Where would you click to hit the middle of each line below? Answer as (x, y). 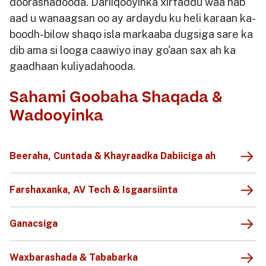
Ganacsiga (34, 223)
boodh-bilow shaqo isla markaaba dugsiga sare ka (131, 34)
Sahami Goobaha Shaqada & (116, 97)
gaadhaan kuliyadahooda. (72, 66)
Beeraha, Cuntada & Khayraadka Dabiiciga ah (113, 156)
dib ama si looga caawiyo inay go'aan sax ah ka (123, 50)
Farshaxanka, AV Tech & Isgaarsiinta (94, 189)
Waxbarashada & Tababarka (74, 257)
